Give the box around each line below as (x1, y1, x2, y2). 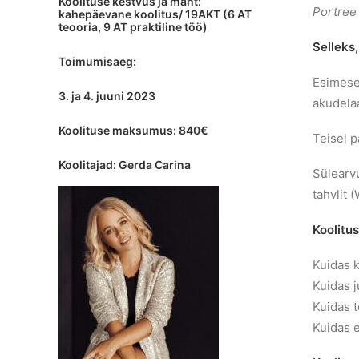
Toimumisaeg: (58, 54, 136, 68)
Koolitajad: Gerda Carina (58, 158, 191, 171)
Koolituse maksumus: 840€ (58, 123, 208, 137)
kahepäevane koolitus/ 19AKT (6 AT (58, 7, 252, 21)
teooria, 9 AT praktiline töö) (58, 20, 208, 34)
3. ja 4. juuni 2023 (58, 89, 155, 103)
